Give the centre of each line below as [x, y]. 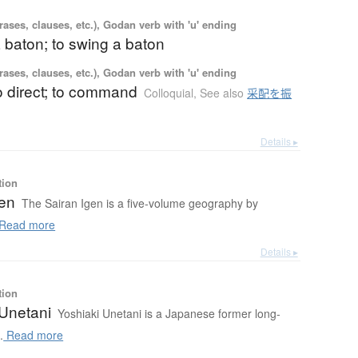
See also [224, 93]
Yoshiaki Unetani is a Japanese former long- [169, 314]
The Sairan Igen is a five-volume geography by [140, 203]
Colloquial [169, 93]
